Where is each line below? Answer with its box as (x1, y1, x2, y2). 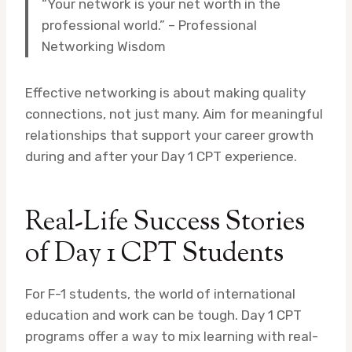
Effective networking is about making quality (25, 85, 306, 101)
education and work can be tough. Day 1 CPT (25, 307, 302, 324)
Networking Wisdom (42, 38, 166, 55)
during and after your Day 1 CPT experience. (25, 148, 297, 165)
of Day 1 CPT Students (25, 235, 284, 274)
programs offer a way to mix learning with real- (25, 328, 318, 345)
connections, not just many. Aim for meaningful (25, 106, 323, 123)
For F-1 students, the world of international (25, 286, 295, 302)
